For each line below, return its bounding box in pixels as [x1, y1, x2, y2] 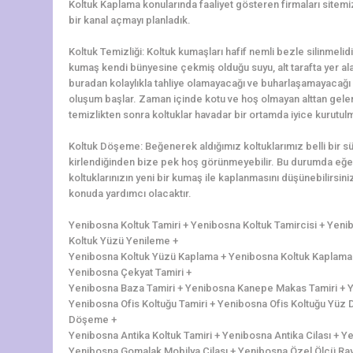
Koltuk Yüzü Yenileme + [69, 234, 178, 247]
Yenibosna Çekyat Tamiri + [69, 266, 191, 278]
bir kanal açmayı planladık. [69, 13, 191, 26]
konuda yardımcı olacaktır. [69, 187, 191, 199]
